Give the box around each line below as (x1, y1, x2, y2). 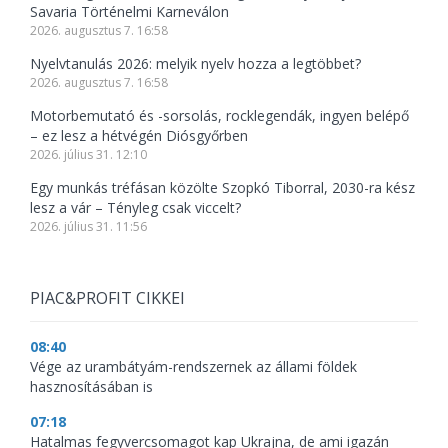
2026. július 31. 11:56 (30, 218, 147, 236)
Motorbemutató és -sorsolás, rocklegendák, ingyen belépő (30, 106, 409, 126)
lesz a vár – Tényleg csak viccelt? (30, 198, 241, 218)
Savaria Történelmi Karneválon (30, 2, 229, 22)
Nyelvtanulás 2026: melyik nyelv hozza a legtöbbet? (30, 54, 361, 74)
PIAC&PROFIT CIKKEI (30, 287, 185, 310)
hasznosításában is (30, 377, 153, 397)
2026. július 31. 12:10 (30, 146, 147, 164)
